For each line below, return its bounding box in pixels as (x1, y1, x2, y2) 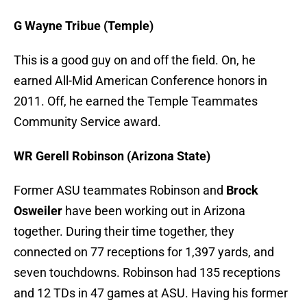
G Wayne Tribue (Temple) (14, 19, 153, 34)
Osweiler (14, 204, 62, 219)
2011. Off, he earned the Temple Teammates (14, 94, 258, 109)
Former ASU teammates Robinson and (14, 183, 226, 198)
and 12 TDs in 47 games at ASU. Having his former (14, 286, 288, 301)
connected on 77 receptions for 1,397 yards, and (14, 245, 274, 260)
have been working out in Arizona (62, 204, 245, 219)
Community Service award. (14, 114, 161, 130)
